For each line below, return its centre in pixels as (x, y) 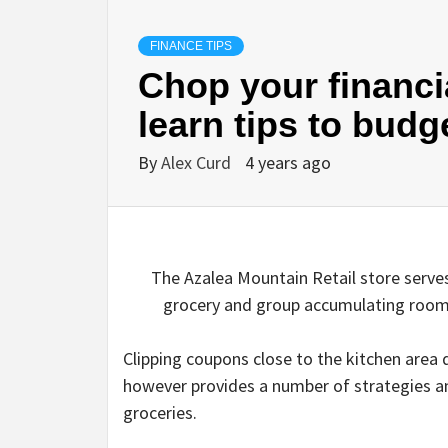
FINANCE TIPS (191, 46)
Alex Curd (198, 163)
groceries (158, 413)
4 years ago (288, 163)
